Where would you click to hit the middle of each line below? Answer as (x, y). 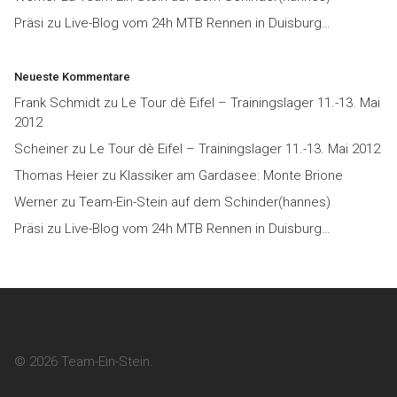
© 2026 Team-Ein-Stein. (84, 361)
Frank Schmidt (57, 102)
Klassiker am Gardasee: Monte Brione (231, 175)
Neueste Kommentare (72, 76)
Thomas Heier (56, 175)
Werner (36, 202)
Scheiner (41, 148)
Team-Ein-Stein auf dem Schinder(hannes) (205, 202)
